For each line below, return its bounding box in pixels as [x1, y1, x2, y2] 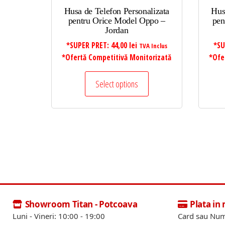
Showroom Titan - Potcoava [25, 198, 138, 210]
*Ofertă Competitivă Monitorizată [62, 52, 172, 63]
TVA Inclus [139, 41, 167, 50]
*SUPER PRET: [66, 40, 111, 51]
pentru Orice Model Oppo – [68, 15, 165, 26]
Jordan [105, 25, 129, 35]
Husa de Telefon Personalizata [64, 6, 170, 16]
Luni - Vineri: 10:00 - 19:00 [13, 210, 105, 221]
